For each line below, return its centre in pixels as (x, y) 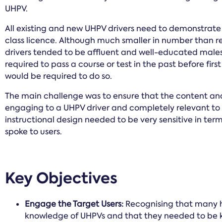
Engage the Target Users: (74, 204)
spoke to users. (34, 132)
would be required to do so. (59, 76)
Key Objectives (61, 178)
